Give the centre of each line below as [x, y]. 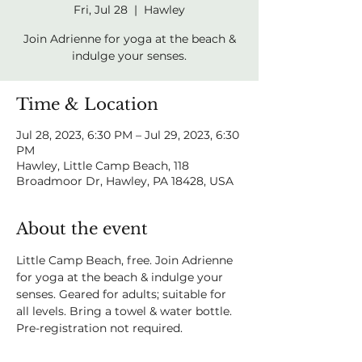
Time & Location [87, 104]
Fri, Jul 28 [101, 10]
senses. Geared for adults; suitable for [123, 294]
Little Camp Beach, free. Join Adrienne [126, 260]
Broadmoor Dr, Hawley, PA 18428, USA [125, 181]
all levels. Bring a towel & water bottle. [126, 311]
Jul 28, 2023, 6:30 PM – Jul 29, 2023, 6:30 [128, 135]
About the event [82, 229]
